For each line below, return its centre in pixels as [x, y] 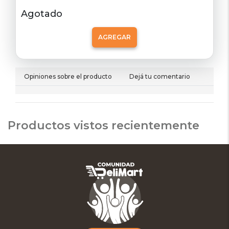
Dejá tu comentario [160, 77]
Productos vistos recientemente [104, 126]
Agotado [42, 14]
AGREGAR [114, 37]
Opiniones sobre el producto [68, 77]
